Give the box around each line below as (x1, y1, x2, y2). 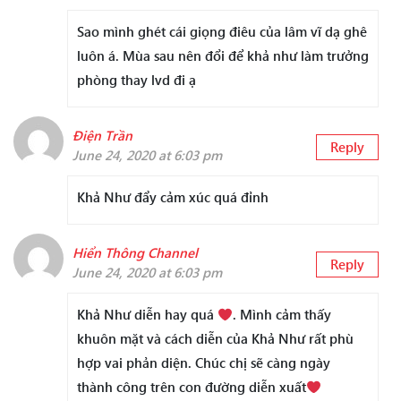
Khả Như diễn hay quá (77, 305, 218, 324)
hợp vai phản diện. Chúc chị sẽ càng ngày (77, 354, 330, 372)
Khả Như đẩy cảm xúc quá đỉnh (77, 188, 269, 207)
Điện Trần (73, 126, 132, 145)
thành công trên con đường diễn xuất (77, 378, 306, 397)
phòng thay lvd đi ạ (77, 71, 196, 90)
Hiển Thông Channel (73, 243, 198, 262)
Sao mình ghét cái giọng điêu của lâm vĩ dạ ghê (77, 22, 367, 41)
